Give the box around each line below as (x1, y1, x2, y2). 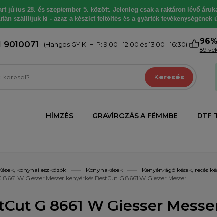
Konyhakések (86, 166, 123, 174)
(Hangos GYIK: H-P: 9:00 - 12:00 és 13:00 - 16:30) (43, 40, 187, 48)
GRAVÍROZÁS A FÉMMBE (93, 111, 178, 120)
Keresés (154, 73, 185, 81)
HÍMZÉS (46, 111, 73, 120)
